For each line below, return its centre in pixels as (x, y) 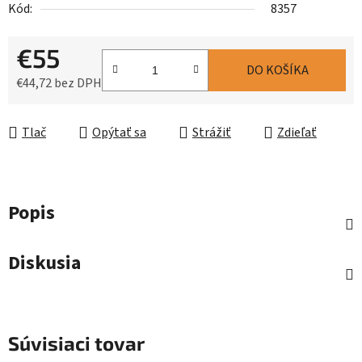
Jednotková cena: (63, 109)
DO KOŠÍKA (277, 71)
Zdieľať (297, 133)
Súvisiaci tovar (76, 343)
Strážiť (212, 133)
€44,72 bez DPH (59, 84)
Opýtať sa (119, 133)
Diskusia (44, 263)
